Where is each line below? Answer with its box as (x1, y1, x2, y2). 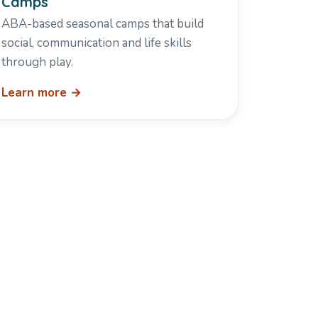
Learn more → (1, 84, 82, 102)
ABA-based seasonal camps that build (1, 16, 204, 33)
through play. (1, 54, 74, 71)
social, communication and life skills (1, 35, 192, 52)
